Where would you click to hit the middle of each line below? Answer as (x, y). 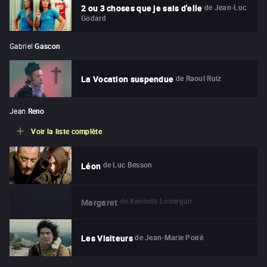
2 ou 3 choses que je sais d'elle (142, 8)
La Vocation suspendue (128, 79)
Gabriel (21, 46)
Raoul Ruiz (204, 78)
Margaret (100, 202)
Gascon (48, 46)
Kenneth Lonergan (161, 201)
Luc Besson (133, 165)
